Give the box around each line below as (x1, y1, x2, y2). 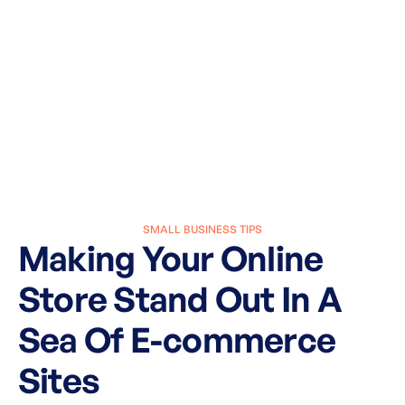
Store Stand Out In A (18, 278, 342, 321)
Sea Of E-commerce (18, 318, 336, 362)
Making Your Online (18, 237, 324, 280)
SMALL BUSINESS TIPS (143, 222, 262, 237)
